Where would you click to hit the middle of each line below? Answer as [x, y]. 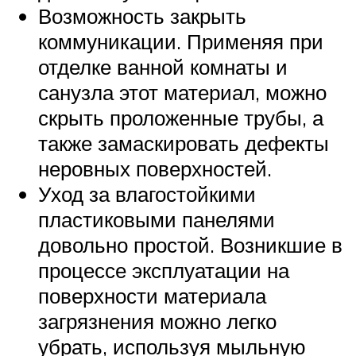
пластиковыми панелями [157, 219]
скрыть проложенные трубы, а [181, 117]
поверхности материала [152, 295]
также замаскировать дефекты [184, 143]
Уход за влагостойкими [147, 193]
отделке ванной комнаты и [163, 66]
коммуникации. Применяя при [181, 41]
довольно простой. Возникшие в [190, 244]
